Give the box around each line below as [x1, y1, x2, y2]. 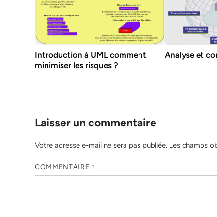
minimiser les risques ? [35, 60, 118, 70]
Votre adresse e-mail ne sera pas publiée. [35, 140, 167, 150]
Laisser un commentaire [35, 115, 156, 129]
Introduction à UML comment [35, 49, 146, 60]
